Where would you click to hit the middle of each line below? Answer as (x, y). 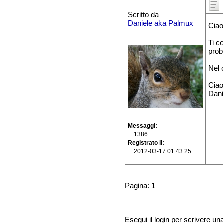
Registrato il (145, 143)
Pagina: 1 (140, 186)
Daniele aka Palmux (160, 24)
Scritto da (143, 15)
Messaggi (141, 126)
